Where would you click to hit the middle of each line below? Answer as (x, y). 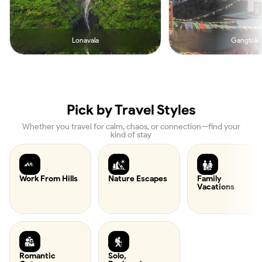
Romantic (37, 256)
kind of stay (131, 135)
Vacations (216, 187)
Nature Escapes (138, 179)
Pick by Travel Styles (131, 110)
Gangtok (244, 40)
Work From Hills (49, 179)
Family (209, 179)
